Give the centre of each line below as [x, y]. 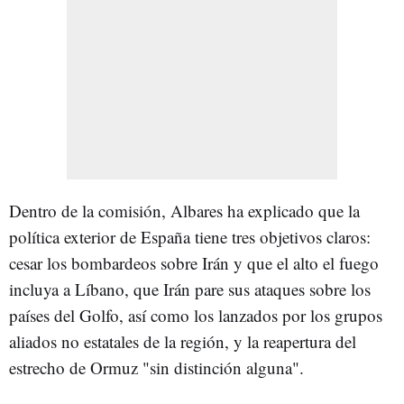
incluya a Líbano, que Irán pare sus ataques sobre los [190, 289]
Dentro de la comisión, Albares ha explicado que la [184, 210]
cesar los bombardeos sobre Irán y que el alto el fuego [194, 262]
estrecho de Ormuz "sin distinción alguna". [156, 367]
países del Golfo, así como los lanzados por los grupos [196, 315]
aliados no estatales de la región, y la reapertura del [183, 341]
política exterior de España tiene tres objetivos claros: [190, 236]
